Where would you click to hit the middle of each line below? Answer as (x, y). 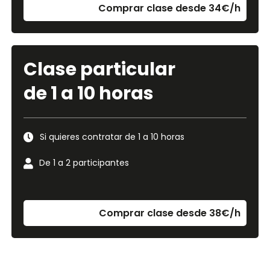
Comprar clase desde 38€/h (170, 213)
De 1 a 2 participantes (84, 163)
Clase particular (99, 69)
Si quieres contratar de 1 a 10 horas (112, 137)
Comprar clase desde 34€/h (170, 8)
